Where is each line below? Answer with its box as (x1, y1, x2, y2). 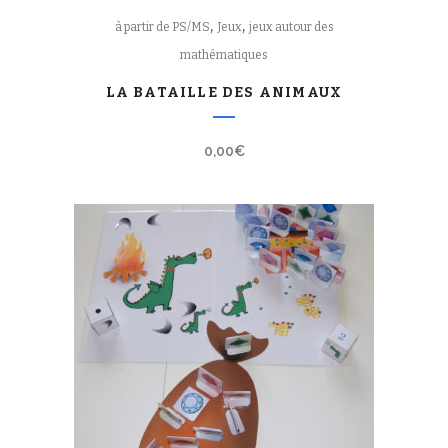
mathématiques (180, 48, 268, 62)
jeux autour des (248, 20, 334, 34)
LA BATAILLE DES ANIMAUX (105, 84, 343, 101)
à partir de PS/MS (114, 20, 210, 34)
